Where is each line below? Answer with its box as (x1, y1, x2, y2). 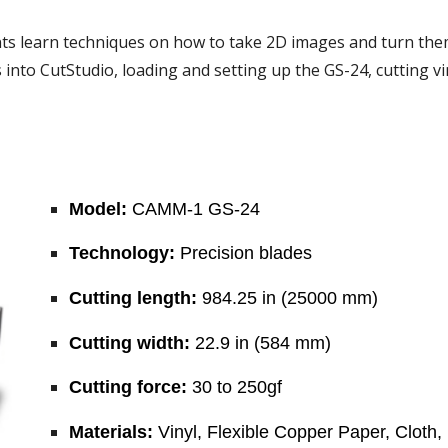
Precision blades (175, 243, 313, 264)
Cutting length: (69, 287, 198, 308)
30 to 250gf (187, 377, 283, 398)
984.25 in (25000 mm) (197, 287, 379, 308)
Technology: (69, 243, 176, 264)
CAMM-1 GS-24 (127, 198, 261, 219)
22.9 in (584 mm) (190, 332, 332, 353)
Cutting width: (69, 332, 191, 353)
